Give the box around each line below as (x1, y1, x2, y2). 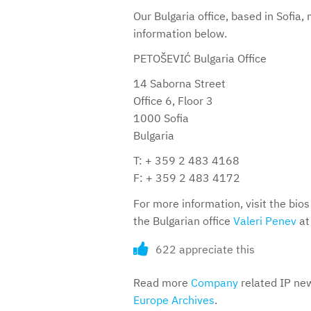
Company (191, 275, 238, 289)
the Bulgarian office (133, 213, 233, 228)
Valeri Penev (233, 213, 296, 228)
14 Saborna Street (133, 76, 226, 91)
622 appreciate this (155, 242, 255, 256)
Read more (133, 275, 191, 289)
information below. (133, 26, 227, 40)
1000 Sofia (133, 111, 189, 126)
